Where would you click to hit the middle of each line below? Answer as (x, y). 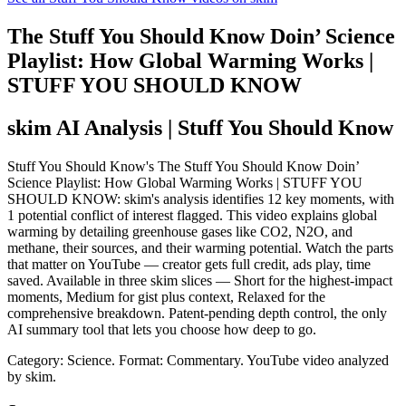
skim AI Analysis (85, 127)
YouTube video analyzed (318, 360)
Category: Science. (63, 360)
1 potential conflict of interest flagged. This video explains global (192, 215)
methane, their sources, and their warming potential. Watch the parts (200, 247)
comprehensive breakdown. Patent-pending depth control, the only (197, 313)
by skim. (32, 376)
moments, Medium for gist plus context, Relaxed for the (166, 296)
